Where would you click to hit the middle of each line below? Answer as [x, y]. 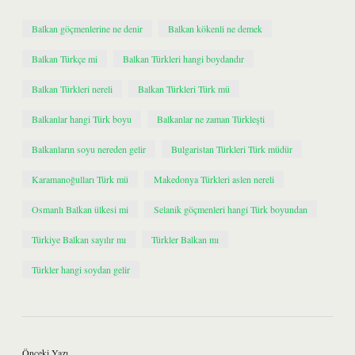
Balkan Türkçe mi [65, 59]
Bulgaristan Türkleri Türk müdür [232, 149]
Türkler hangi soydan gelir [81, 269]
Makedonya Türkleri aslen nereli [214, 179]
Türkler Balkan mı [185, 239]
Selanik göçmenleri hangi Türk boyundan [231, 209]
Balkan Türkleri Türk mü [184, 89]
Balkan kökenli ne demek [215, 29]
